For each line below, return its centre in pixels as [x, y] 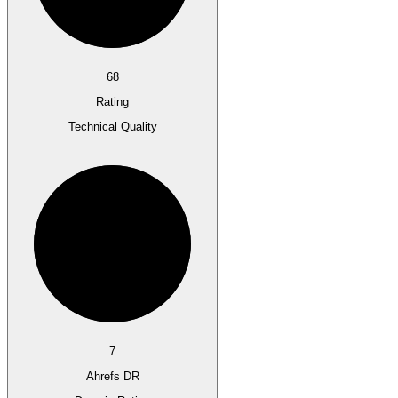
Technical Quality [112, 127]
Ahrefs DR [112, 377]
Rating [112, 102]
